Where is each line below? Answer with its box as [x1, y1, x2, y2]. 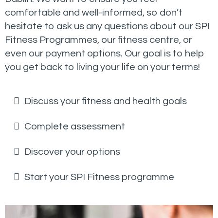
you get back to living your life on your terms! [5, 62, 200, 73]
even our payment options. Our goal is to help [5, 49, 204, 59]
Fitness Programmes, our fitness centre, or [5, 35, 192, 45]
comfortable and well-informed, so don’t [5, 8, 182, 18]
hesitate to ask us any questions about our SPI [5, 21, 210, 32]
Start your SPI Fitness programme [24, 172, 174, 182]
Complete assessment [24, 122, 125, 132]
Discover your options [24, 147, 120, 157]
